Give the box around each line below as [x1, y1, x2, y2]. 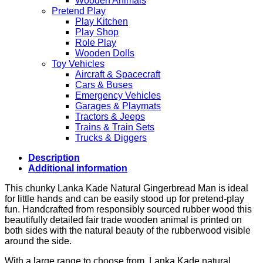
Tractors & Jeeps [75, 111, 145, 122]
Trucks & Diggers [75, 132, 147, 143]
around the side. [5, 235, 72, 246]
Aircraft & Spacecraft [75, 69, 160, 79]
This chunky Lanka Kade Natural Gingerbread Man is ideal [5, 183, 248, 193]
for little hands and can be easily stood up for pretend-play [5, 193, 244, 204]
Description [28, 152, 80, 163]
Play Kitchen [75, 16, 128, 26]
